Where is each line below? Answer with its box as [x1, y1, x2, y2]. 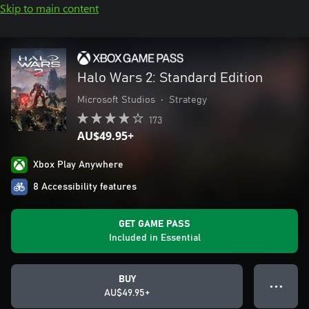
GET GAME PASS [119, 219, 190, 229]
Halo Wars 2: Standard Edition [77, 71, 263, 85]
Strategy [169, 95, 207, 105]
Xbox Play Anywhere [33, 160, 123, 170]
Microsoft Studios [77, 95, 155, 105]
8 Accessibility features [33, 182, 137, 192]
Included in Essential [108, 233, 201, 243]
